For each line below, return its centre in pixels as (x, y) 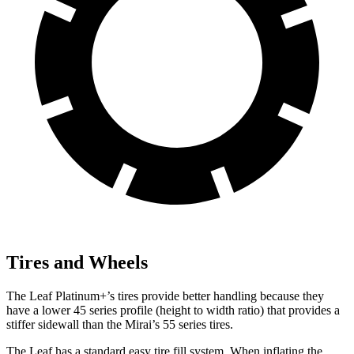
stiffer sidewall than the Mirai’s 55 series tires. (120, 324)
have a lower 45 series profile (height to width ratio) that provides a (173, 310)
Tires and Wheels (77, 262)
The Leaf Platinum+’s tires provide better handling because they (165, 296)
